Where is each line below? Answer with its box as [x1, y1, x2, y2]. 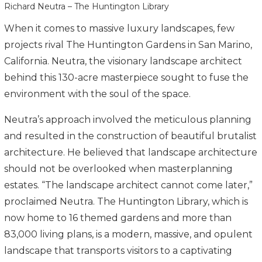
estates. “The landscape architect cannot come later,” [4, 179, 253, 191]
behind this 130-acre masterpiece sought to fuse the [4, 71, 249, 83]
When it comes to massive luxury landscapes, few [4, 22, 235, 34]
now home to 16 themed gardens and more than [4, 212, 232, 223]
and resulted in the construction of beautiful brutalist [4, 130, 257, 142]
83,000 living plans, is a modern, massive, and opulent [4, 228, 253, 240]
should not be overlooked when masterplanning [4, 163, 233, 174]
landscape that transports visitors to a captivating [4, 244, 232, 256]
